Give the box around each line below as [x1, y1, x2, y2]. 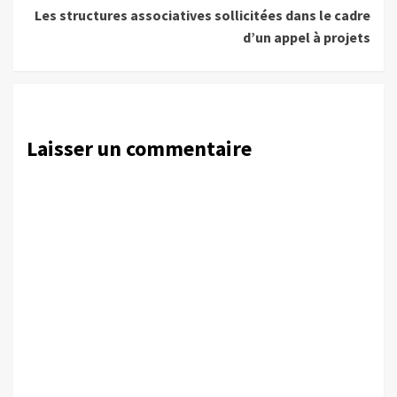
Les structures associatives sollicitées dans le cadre [35, 5, 370, 24]
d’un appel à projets [243, 27, 370, 46]
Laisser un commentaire [27, 134, 252, 162]
